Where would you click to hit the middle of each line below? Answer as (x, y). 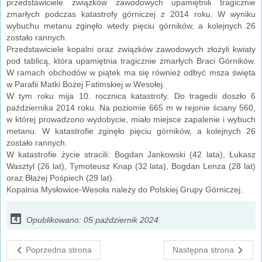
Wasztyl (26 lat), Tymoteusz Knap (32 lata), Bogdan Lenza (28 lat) (131, 166)
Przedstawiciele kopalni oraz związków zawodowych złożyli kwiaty (131, 49)
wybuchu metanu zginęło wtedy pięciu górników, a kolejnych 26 (131, 25)
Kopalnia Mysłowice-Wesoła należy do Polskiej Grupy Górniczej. (125, 189)
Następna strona (203, 249)
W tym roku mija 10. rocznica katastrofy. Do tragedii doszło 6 (131, 96)
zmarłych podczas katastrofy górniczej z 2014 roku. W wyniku (131, 14)
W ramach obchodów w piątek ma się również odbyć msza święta (131, 72)
